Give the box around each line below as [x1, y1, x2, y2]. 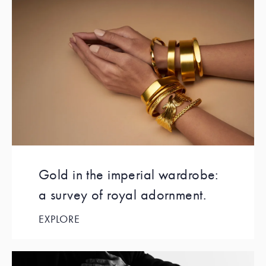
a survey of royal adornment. [39, 186, 207, 203]
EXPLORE [39, 213, 80, 226]
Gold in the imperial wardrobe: [39, 166, 218, 183]
